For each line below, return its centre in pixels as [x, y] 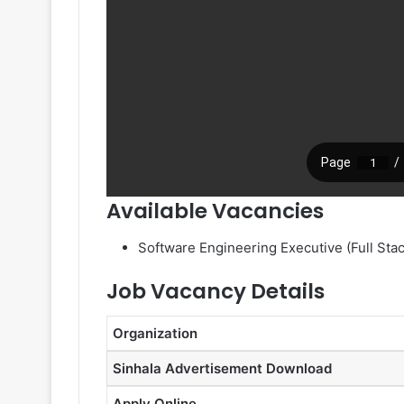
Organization [155, 333]
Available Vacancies [215, 211]
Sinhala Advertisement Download [222, 368]
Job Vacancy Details [216, 291]
